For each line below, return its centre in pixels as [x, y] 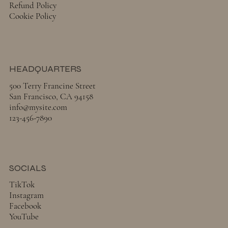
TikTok [22, 184]
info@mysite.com [38, 107]
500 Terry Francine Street [52, 86]
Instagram [26, 195]
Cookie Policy [32, 16]
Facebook [25, 206]
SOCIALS [27, 168]
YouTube [24, 217]
